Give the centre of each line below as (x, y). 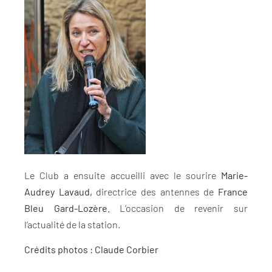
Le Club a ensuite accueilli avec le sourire (123, 175)
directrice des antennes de (155, 191)
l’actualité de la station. (72, 224)
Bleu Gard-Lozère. (67, 208)
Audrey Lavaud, (58, 191)
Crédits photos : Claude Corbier (91, 250)
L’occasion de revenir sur (179, 208)
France (233, 191)
